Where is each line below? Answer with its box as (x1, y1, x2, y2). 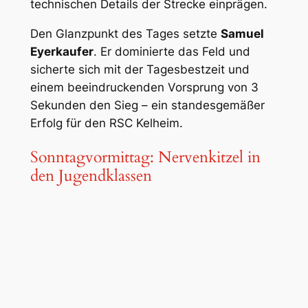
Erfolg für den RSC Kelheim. (30, 115, 183, 130)
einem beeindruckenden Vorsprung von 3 (30, 80, 258, 94)
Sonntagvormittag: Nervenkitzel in (30, 146, 261, 168)
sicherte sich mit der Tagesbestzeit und (30, 62, 250, 76)
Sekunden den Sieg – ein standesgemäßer (30, 98, 265, 112)
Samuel (220, 26, 264, 41)
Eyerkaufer (30, 44, 93, 58)
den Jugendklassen (30, 165, 152, 187)
